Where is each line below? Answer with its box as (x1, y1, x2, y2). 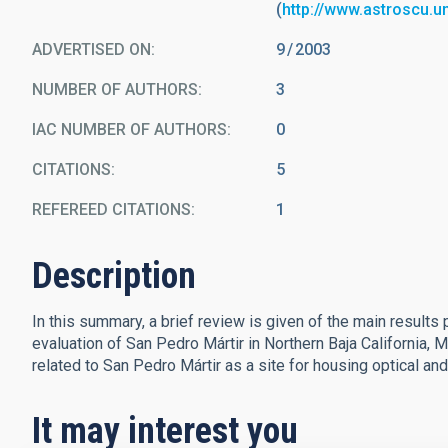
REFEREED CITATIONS (32, 200, 191, 219)
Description (32, 255, 196, 297)
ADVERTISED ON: (32, 40, 155, 59)
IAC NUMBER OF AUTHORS (32, 120, 227, 139)
